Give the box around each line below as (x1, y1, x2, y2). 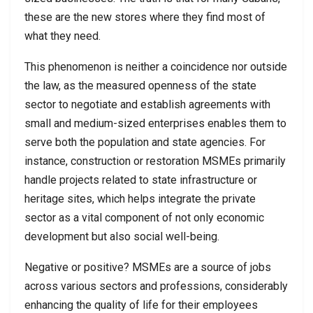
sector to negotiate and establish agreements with (24, 98, 270, 112)
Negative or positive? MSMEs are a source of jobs (24, 261, 271, 275)
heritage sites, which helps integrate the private (24, 192, 256, 206)
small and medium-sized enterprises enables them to (24, 117, 286, 131)
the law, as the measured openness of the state (24, 79, 256, 93)
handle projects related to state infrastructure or (24, 173, 257, 187)
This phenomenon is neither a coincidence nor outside (24, 60, 287, 74)
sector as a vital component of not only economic (24, 211, 264, 225)
